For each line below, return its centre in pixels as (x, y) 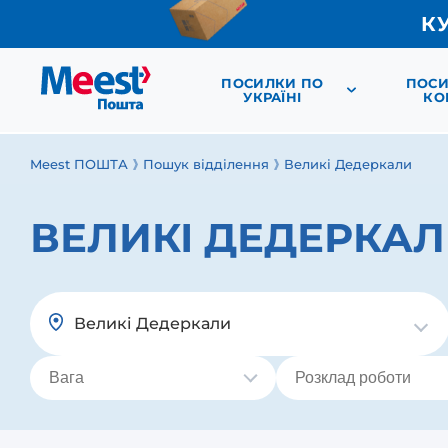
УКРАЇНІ (272, 97)
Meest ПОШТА (79, 164)
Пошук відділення (206, 164)
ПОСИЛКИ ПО (272, 83)
